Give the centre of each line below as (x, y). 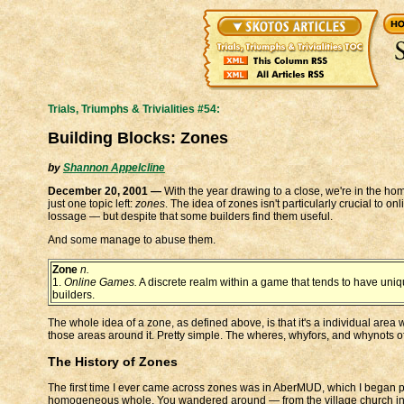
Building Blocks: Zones (138, 138)
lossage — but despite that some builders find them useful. (190, 216)
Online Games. (101, 282)
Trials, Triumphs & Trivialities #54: (134, 109)
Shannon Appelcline (114, 167)
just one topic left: (92, 203)
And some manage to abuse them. (132, 239)
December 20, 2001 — (105, 191)
